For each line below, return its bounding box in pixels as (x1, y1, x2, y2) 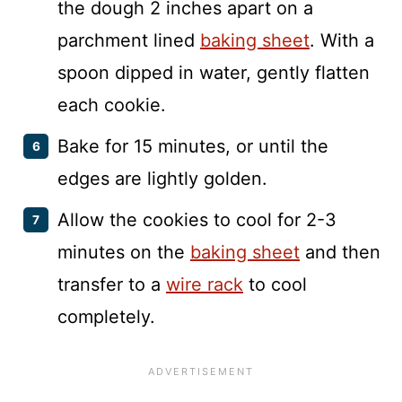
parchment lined (57, 29, 200, 51)
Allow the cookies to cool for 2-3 (57, 208, 336, 231)
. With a (310, 29, 374, 51)
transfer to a (57, 273, 166, 295)
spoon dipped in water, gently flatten (57, 61, 370, 83)
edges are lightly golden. (57, 167, 267, 189)
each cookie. (57, 93, 166, 116)
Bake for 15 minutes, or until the (57, 135, 328, 157)
